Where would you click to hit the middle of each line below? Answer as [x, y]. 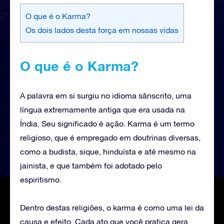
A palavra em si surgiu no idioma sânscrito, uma [106, 95]
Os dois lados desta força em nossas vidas [102, 30]
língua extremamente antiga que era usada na [102, 109]
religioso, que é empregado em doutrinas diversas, [110, 137]
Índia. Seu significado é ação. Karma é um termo [107, 123]
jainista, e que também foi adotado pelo [91, 165]
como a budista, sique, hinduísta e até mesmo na [108, 151]
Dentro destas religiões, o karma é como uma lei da [112, 207]
